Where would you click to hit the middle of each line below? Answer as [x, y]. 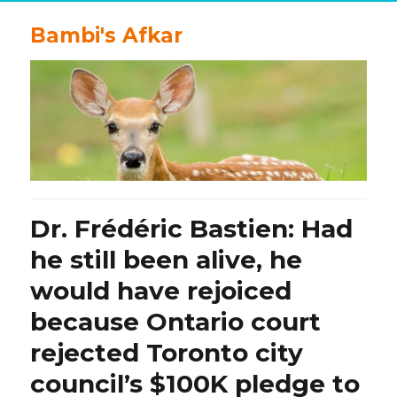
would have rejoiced [161, 290]
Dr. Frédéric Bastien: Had [192, 228]
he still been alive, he [167, 259]
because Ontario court [176, 321]
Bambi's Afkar [107, 35]
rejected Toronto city [167, 352]
